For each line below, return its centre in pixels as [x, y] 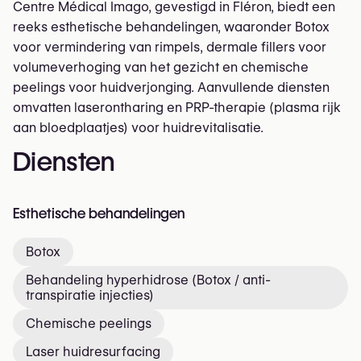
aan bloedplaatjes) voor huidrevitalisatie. [138, 128]
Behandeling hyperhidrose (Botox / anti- [148, 280]
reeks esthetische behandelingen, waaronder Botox [171, 27]
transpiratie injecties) [90, 296]
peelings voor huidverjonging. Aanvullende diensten [171, 88]
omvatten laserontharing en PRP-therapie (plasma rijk [177, 108]
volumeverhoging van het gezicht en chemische [161, 68]
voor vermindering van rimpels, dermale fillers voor [170, 48]
